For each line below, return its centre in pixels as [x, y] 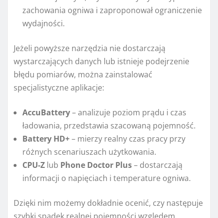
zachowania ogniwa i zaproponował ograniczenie [112, 10]
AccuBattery [46, 112]
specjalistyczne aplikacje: [59, 87]
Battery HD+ [46, 138]
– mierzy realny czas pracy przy [127, 138]
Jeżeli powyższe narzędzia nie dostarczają [90, 48]
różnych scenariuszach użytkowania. [89, 152]
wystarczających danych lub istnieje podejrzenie [101, 61]
